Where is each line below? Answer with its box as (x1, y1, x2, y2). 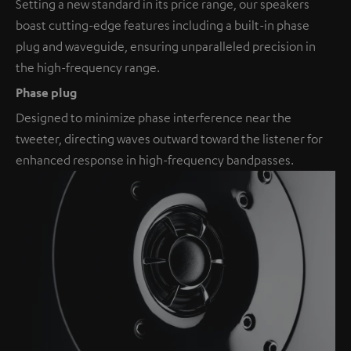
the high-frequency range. (16, 59, 160, 75)
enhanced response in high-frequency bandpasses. (16, 151, 294, 168)
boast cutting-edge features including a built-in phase (16, 16, 309, 33)
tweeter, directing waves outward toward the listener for (16, 130, 323, 147)
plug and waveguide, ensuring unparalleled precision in (16, 38, 316, 54)
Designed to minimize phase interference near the (16, 109, 291, 125)
